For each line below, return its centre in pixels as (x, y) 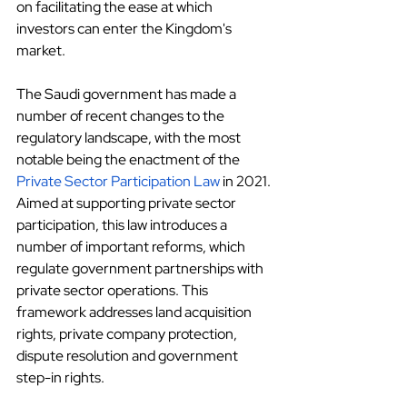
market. (41, 51)
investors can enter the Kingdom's (125, 29)
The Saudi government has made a (128, 94)
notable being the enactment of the (128, 160)
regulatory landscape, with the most (130, 138)
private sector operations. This (114, 291)
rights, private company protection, (128, 334)
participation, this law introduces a (123, 225)
